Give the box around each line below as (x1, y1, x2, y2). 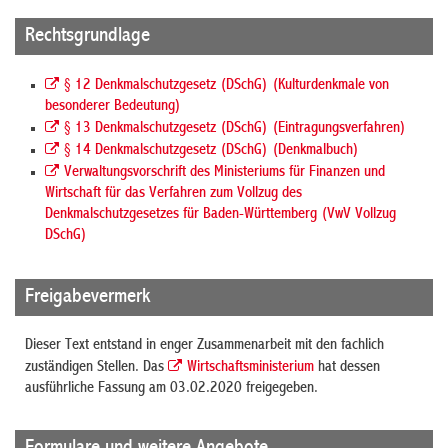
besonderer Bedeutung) (45, 98, 181, 115)
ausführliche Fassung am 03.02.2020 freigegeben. (25, 380, 318, 397)
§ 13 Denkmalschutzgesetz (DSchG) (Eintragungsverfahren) (64, 120, 406, 137)
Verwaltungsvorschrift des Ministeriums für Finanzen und (64, 164, 385, 181)
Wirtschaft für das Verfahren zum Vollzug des (45, 185, 302, 202)
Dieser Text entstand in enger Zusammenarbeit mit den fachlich (25, 337, 384, 354)
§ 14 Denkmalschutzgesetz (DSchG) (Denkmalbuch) (64, 142, 359, 159)
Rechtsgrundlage (25, 25, 150, 47)
